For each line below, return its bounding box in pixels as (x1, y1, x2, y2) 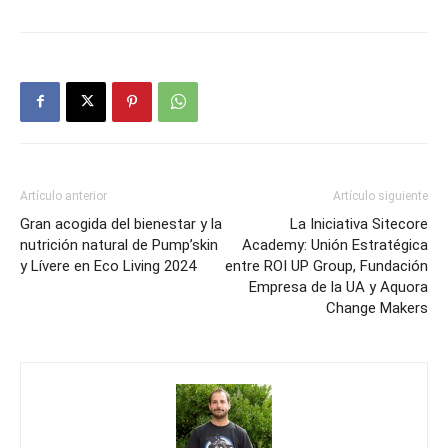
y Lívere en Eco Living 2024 (20, 256, 196, 275)
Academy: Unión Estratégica (242, 235, 428, 254)
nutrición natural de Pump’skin (20, 235, 218, 254)
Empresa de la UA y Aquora (249, 277, 428, 296)
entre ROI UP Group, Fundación (225, 256, 428, 275)
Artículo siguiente (333, 188, 428, 203)
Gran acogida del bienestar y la (20, 214, 222, 233)
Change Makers (326, 298, 428, 317)
